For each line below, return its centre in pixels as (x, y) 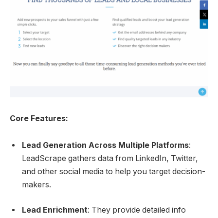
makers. (36, 185)
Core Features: (39, 118)
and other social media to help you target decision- (114, 172)
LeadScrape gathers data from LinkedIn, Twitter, (110, 159)
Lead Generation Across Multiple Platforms (105, 145)
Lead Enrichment (55, 210)
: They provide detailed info (137, 210)
